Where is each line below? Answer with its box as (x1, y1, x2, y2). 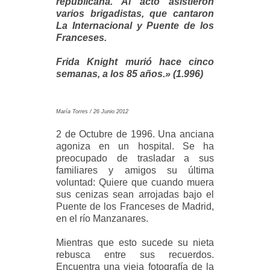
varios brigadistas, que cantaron (56, 8, 214, 19)
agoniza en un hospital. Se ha (56, 141, 214, 152)
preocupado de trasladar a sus (56, 153, 214, 164)
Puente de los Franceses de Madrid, (56, 201, 214, 212)
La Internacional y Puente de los (56, 20, 214, 31)
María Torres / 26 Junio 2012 (56, 108, 129, 115)
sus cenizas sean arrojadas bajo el (56, 189, 214, 200)
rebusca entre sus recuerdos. (56, 250, 214, 260)
